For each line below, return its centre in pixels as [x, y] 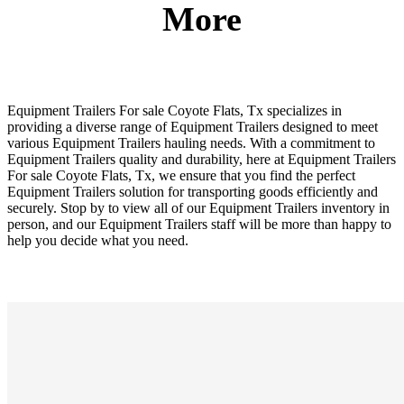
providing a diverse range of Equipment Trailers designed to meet [193, 126]
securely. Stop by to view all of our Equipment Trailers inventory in [198, 207]
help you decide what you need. [98, 240]
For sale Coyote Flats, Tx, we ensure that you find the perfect [181, 175]
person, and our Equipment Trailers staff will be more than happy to [199, 224]
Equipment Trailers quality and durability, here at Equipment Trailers [202, 159]
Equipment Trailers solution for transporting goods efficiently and [193, 191]
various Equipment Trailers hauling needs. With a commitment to [191, 142]
